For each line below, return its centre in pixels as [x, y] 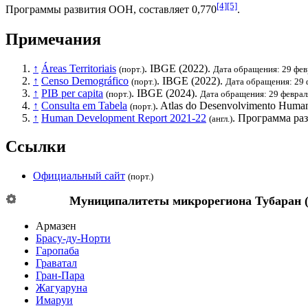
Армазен [56, 226]
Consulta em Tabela [84, 105]
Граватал [56, 263]
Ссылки [36, 147]
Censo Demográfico [85, 80]
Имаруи [54, 300]
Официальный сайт [79, 176]
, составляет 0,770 [175, 10]
